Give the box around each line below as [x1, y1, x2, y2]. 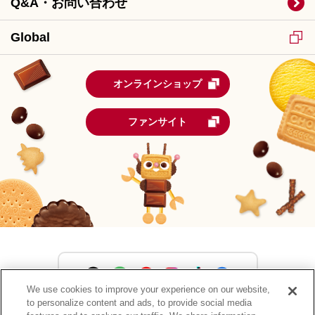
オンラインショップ [113, 77, 202, 89]
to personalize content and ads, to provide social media [27, 297, 252, 308]
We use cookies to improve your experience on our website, [27, 284, 271, 295]
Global [11, 30, 50, 44]
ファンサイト [128, 115, 187, 127]
